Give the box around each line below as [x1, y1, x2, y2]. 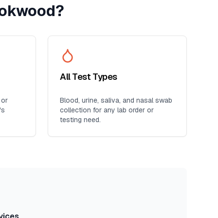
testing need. [60, 115, 101, 124]
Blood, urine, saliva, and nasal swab [60, 96, 172, 105]
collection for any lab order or [60, 106, 154, 114]
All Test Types [60, 71, 117, 82]
